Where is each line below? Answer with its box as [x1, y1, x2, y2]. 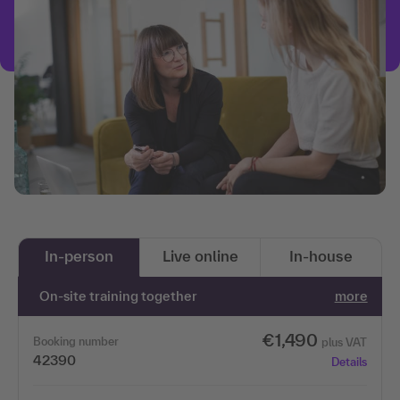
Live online [162, 246, 238, 264]
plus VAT [321, 335, 367, 349]
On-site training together [39, 287, 198, 304]
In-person [44, 246, 113, 264]
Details [330, 354, 367, 369]
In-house [289, 246, 354, 264]
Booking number [33, 334, 119, 348]
